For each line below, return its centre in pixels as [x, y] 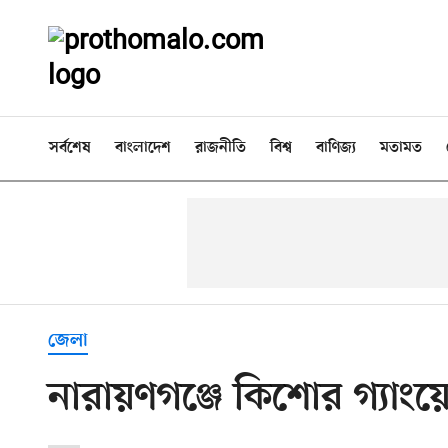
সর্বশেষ [70, 148]
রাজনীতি [220, 148]
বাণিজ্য [336, 148]
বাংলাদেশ [143, 148]
